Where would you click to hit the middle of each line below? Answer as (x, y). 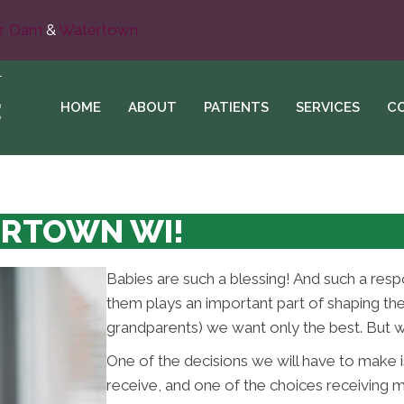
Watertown (98, 30)
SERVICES (328, 107)
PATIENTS (236, 107)
